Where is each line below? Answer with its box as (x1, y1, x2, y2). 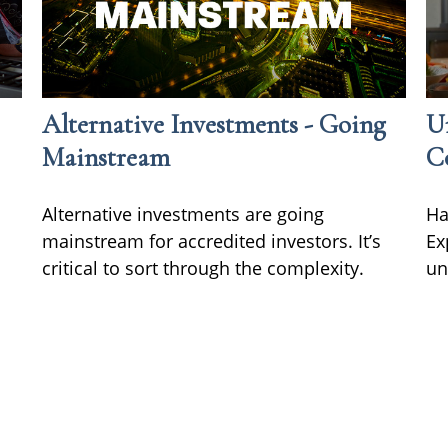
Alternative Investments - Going (42, 107, 387, 141)
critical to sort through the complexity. (42, 255, 365, 280)
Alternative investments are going (42, 201, 325, 226)
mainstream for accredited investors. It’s (42, 228, 382, 253)
